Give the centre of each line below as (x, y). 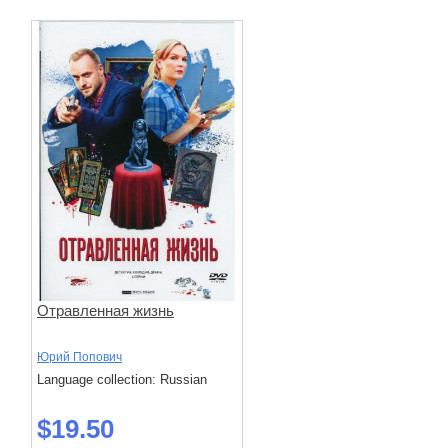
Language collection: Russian (122, 379)
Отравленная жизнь (105, 310)
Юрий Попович (79, 357)
